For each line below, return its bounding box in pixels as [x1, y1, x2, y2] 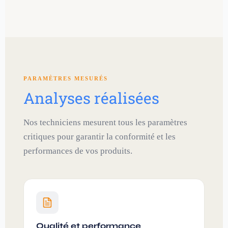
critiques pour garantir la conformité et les [23, 131, 176, 141]
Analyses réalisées [23, 88, 159, 108]
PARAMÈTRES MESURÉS [23, 75, 108, 81]
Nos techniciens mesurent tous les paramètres [23, 117, 187, 127]
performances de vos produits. [23, 146, 132, 156]
